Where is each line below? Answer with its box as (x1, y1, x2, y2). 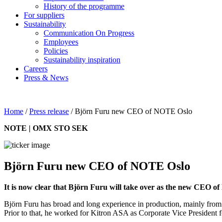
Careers (24, 64, 48, 73)
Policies (44, 47, 68, 55)
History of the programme (44, 2, 124, 10)
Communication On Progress (44, 29, 134, 37)
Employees (44, 38, 78, 46)
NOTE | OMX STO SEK (4, 124, 88, 132)
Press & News (24, 73, 68, 82)
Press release (29, 107, 69, 115)
